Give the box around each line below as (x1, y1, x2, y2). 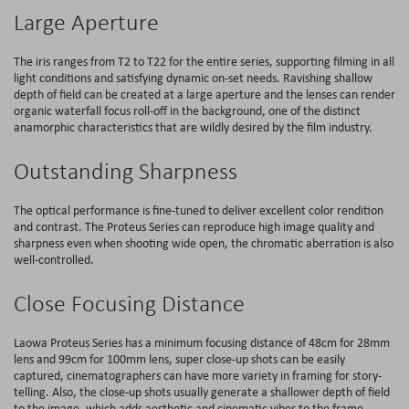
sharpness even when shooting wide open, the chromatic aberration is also (14, 234, 393, 251)
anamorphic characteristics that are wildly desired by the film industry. (14, 118, 372, 135)
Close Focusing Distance (14, 288, 245, 318)
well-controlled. (14, 250, 94, 267)
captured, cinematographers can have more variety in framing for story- (14, 366, 382, 383)
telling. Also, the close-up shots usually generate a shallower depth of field (14, 383, 390, 400)
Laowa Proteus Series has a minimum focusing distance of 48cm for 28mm (14, 333, 390, 351)
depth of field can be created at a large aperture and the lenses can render (14, 85, 395, 102)
